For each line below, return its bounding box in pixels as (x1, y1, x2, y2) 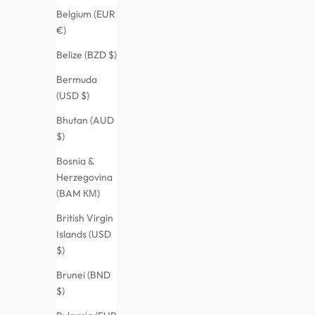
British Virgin (56, 211, 113, 224)
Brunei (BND (56, 268, 110, 281)
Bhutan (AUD (56, 113, 114, 127)
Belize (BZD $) (56, 48, 117, 61)
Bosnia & (56, 154, 94, 167)
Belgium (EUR (56, 7, 115, 20)
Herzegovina (56, 170, 112, 184)
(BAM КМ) (56, 186, 100, 200)
